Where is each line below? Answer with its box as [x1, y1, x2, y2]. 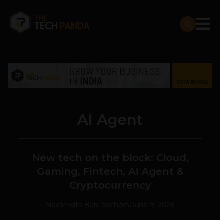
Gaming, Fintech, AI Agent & [36, 165, 184, 178]
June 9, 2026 [131, 200, 174, 210]
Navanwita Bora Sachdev [46, 200, 131, 210]
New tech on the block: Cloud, [31, 152, 189, 164]
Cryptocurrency [69, 179, 151, 192]
